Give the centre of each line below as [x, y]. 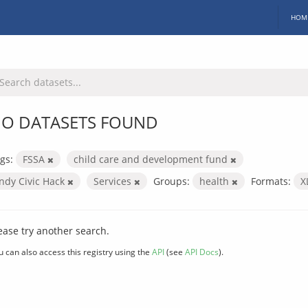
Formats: [271, 181]
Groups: [172, 181]
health [216, 181]
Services [114, 181]
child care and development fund [152, 159]
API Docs [202, 251]
